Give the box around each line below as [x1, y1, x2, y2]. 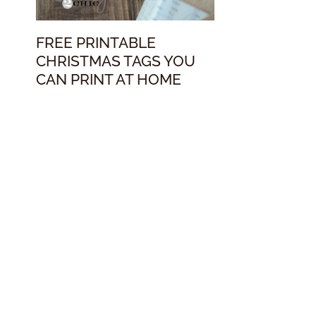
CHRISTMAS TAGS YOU [36, 51, 195, 70]
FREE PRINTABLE [36, 33, 156, 51]
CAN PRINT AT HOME [36, 70, 181, 88]
